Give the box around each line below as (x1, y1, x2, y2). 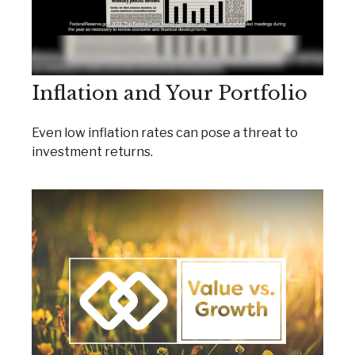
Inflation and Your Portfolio (32, 82, 307, 105)
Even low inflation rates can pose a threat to (32, 125, 298, 141)
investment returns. (32, 144, 153, 160)
